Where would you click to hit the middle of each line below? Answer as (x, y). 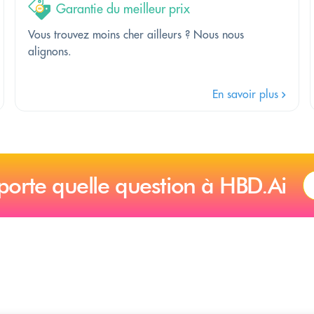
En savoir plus (247, 94)
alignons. (50, 51)
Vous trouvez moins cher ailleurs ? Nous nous (136, 34)
